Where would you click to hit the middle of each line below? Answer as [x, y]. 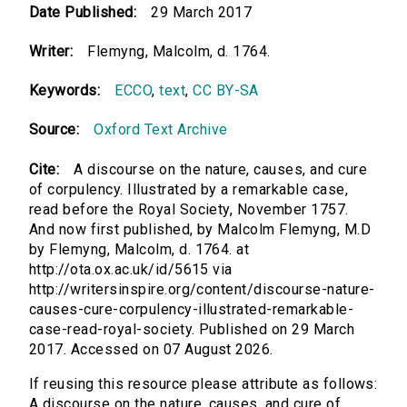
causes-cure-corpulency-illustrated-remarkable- [192, 310]
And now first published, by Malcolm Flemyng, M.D [200, 230]
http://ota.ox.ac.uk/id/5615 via [131, 270]
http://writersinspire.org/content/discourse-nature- [202, 290]
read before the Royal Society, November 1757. [189, 210]
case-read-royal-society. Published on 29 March [192, 330]
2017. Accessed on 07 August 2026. [151, 350]
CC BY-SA [226, 91]
